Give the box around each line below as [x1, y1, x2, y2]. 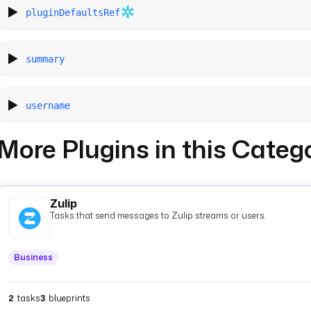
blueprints [49, 292, 90, 304]
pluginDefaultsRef [26, 6, 121, 18]
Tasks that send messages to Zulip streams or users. [50, 210, 266, 221]
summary [26, 53, 65, 65]
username [26, 99, 71, 111]
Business [14, 251, 53, 263]
